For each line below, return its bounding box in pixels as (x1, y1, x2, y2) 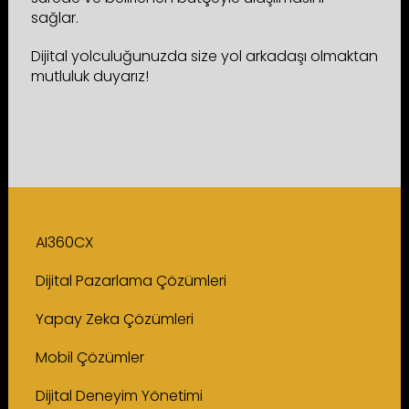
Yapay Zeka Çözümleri (35, 308, 194, 330)
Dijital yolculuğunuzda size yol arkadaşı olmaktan (30, 45, 378, 67)
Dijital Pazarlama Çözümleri (35, 269, 226, 291)
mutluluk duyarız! (30, 65, 149, 87)
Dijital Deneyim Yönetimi (35, 384, 203, 406)
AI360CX (35, 231, 93, 253)
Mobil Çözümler (35, 346, 144, 368)
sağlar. (30, 6, 82, 28)
